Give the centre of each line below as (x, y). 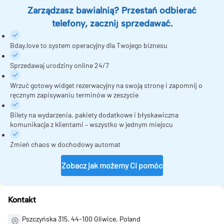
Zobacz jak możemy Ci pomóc (112, 165)
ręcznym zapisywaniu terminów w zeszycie (74, 95)
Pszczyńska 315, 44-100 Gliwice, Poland (81, 219)
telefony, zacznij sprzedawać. (112, 23)
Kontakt (22, 200)
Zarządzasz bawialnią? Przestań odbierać (112, 10)
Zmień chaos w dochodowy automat (65, 144)
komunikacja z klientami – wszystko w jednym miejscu (91, 124)
